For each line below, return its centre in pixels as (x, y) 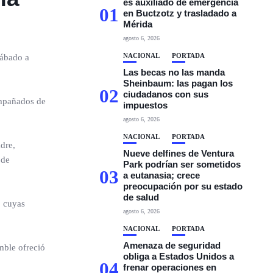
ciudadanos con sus (166, 94)
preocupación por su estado (183, 186)
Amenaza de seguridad (172, 245)
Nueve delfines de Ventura (179, 153)
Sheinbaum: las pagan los (178, 83)
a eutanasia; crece (162, 175)
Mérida (138, 24)
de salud (141, 197)
